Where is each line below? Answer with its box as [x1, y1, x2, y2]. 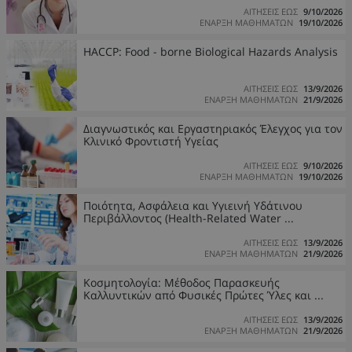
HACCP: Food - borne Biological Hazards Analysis [83, 44, 338, 59]
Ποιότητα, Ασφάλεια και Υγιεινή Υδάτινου [83, 198, 302, 213]
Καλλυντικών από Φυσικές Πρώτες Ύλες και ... [83, 288, 324, 302]
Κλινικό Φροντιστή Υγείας [83, 134, 218, 148]
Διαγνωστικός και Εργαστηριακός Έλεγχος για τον [83, 121, 343, 136]
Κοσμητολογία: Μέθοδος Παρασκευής [83, 275, 280, 290]
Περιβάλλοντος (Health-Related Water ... [83, 211, 294, 225]
